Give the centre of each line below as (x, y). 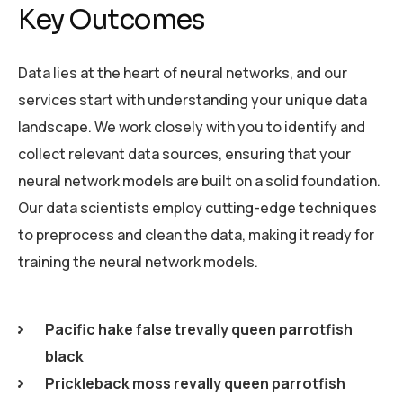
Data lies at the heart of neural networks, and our (183, 72)
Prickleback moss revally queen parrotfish (195, 383)
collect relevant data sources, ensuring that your (184, 153)
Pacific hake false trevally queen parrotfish (199, 329)
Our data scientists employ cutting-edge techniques (197, 207)
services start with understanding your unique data (193, 99)
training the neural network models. (138, 261)
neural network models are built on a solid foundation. (199, 180)
